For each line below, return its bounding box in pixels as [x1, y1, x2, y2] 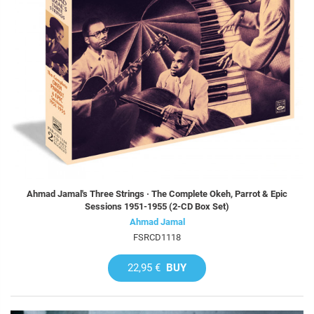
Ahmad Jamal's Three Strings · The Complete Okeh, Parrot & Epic [27, 188, 287, 199]
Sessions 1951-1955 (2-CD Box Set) [85, 200, 229, 212]
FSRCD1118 [133, 231, 181, 243]
